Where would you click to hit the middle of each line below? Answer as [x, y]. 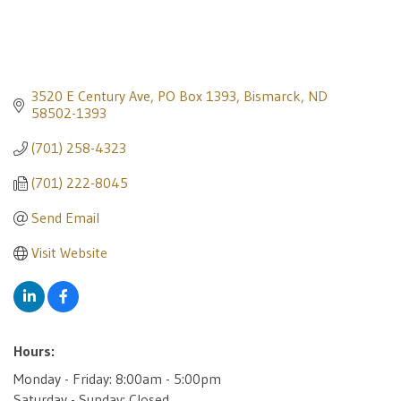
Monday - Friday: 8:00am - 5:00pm [117, 379]
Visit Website [69, 253]
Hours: [34, 351]
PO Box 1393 [197, 96]
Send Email [65, 218]
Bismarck [272, 96]
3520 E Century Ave [91, 96]
